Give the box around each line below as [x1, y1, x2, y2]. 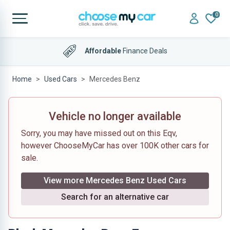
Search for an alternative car [61, 192, 169, 202]
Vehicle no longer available [49, 110, 181, 123]
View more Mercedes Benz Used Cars [44, 176, 186, 185]
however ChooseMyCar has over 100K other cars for [21, 141, 209, 150]
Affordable [84, 46, 121, 55]
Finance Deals [121, 46, 167, 55]
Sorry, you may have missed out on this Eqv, [21, 128, 177, 138]
